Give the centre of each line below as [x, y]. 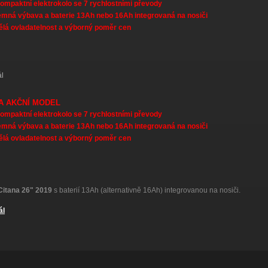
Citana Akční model [38, 211]
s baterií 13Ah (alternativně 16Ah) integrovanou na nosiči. [146, 190]
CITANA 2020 [25, 75]
